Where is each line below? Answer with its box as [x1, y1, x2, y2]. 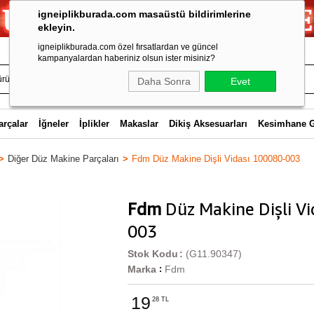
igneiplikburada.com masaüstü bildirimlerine [38, 8, 251, 20]
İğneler [38, 118, 69, 129]
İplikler [78, 118, 109, 129]
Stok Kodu [128, 248, 178, 259]
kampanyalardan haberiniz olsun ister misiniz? [38, 53, 215, 63]
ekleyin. [38, 22, 75, 33]
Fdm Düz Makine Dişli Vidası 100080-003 [132, 153, 300, 164]
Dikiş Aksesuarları [168, 118, 247, 129]
